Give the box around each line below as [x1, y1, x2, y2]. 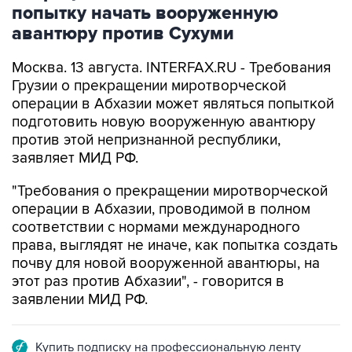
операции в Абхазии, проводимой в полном [12, 200, 310, 218]
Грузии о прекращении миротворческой [12, 77, 286, 95]
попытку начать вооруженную [12, 2, 278, 24]
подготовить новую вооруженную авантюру [12, 113, 315, 131]
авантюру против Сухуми [12, 23, 234, 45]
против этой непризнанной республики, [12, 131, 280, 149]
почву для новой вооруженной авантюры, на [12, 255, 320, 273]
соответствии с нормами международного [12, 218, 300, 236]
